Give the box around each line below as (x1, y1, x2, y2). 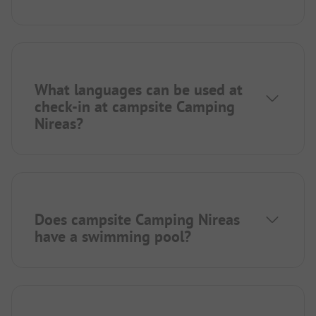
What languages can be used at (35, 79, 243, 99)
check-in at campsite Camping (35, 96, 235, 116)
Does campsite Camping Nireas (35, 209, 240, 229)
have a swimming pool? (35, 226, 191, 246)
